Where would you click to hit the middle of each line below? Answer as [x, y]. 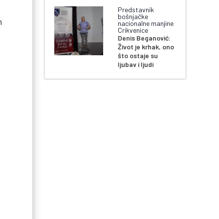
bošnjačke [133, 17]
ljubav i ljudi [136, 65]
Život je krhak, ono [146, 47]
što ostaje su [138, 56]
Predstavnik [136, 10]
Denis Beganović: [144, 38]
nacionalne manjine [146, 23]
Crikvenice [133, 30]
